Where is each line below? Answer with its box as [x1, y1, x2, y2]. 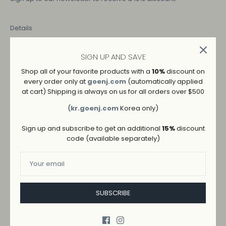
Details [10, 23, 32, 33]
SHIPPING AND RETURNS [17, 211, 81, 219]
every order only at [23, 77, 87, 87]
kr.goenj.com [71, 103, 119, 114]
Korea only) [119, 103, 158, 114]
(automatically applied [127, 77, 203, 87]
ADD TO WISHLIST [18, 199, 64, 208]
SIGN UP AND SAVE [80, 51, 146, 63]
